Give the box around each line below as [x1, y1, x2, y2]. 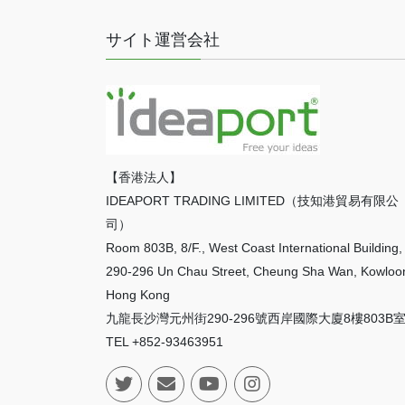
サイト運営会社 [106, 30, 220, 49]
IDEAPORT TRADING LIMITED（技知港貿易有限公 [106, 193, 399, 209]
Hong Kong [106, 287, 170, 303]
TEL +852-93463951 [106, 334, 223, 350]
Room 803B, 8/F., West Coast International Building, [106, 240, 402, 256]
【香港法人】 [106, 170, 182, 185]
